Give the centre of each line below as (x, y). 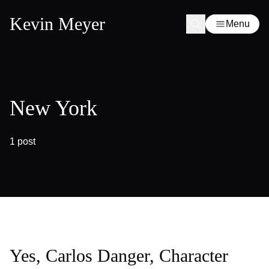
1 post (23, 141)
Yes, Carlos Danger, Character (119, 255)
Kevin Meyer (57, 24)
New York (53, 108)
